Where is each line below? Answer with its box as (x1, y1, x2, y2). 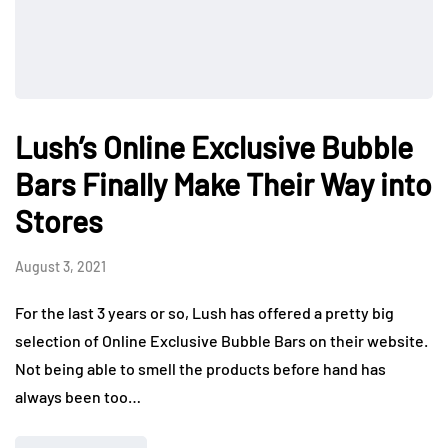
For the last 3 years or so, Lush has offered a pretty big (15, 303, 394, 323)
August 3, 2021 (15, 258, 106, 276)
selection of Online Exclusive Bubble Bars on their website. (15, 331, 428, 351)
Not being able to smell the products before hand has (15, 359, 386, 379)
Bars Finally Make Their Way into (15, 166, 432, 203)
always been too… (15, 387, 141, 407)
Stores (15, 203, 103, 240)
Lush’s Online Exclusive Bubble (15, 129, 413, 166)
